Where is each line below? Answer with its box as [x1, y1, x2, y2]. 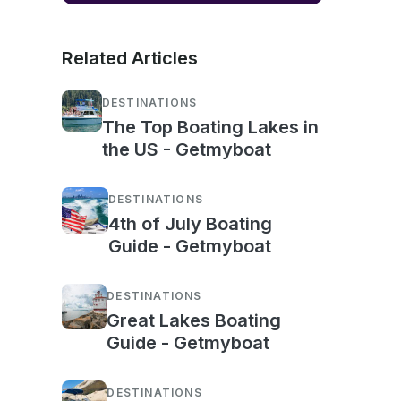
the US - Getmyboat [101, 139, 271, 161]
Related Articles [61, 47, 198, 70]
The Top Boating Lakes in [101, 116, 319, 139]
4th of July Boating [107, 213, 272, 235]
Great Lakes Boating [107, 310, 282, 332]
